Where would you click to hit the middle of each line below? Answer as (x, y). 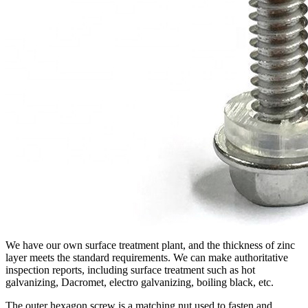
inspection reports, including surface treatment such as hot (130, 270)
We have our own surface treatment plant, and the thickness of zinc (150, 245)
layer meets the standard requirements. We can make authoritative (147, 258)
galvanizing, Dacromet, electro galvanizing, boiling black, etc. (140, 283)
